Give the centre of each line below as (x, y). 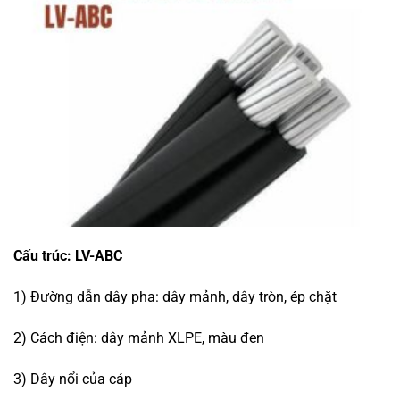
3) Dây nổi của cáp (73, 379)
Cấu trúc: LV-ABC (68, 256)
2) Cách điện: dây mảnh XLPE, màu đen (139, 337)
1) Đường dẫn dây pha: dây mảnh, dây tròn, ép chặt (175, 297)
